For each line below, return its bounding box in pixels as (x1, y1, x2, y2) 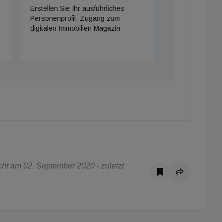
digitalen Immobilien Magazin (30, 24, 120, 32)
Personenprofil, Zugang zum (30, 14, 120, 22)
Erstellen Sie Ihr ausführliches (30, 4, 124, 12)
